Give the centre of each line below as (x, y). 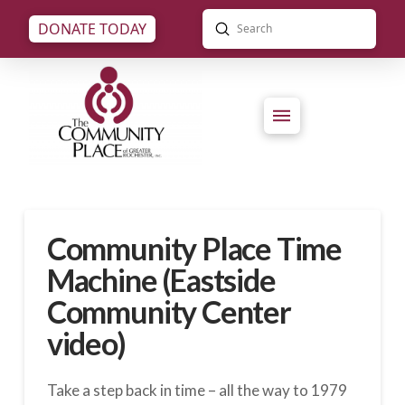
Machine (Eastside (161, 280)
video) (86, 344)
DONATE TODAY (92, 29)
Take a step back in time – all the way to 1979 (197, 391)
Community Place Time (194, 249)
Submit (244, 27)
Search (222, 40)
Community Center (169, 312)
